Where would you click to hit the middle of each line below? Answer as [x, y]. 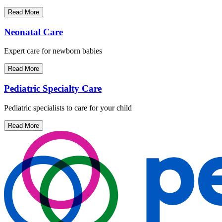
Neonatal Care [33, 32]
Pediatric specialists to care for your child [68, 108]
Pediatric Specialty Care [53, 89]
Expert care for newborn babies [53, 51]
